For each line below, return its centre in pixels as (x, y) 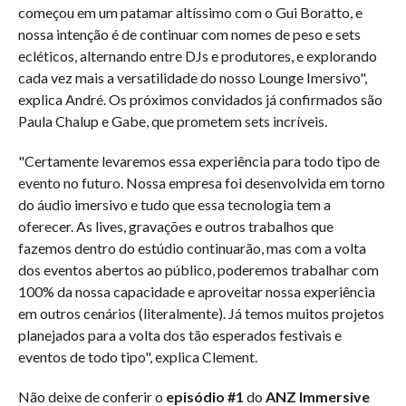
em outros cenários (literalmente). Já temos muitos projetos (201, 313)
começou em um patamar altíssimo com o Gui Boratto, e (190, 12)
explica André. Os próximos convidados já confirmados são (200, 99)
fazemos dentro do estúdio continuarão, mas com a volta (192, 248)
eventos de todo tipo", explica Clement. (138, 357)
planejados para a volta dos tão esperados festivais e (180, 335)
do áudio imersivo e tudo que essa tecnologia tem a (174, 204)
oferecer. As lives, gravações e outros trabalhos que (176, 226)
